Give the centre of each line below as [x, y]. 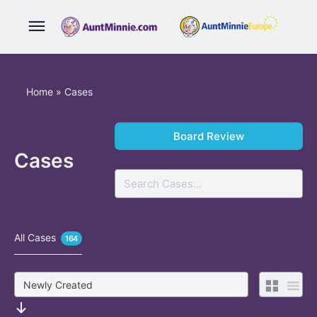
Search [134, 178]
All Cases [35, 237]
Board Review [209, 136]
